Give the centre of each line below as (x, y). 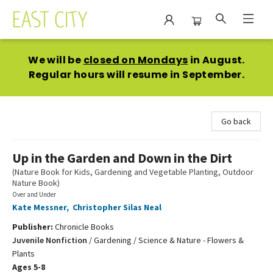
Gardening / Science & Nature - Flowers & (169, 240)
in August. (216, 60)
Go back (236, 121)
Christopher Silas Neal (117, 207)
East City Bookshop (44, 51)
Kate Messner (39, 207)
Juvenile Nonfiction (50, 240)
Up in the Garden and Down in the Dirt (122, 158)
